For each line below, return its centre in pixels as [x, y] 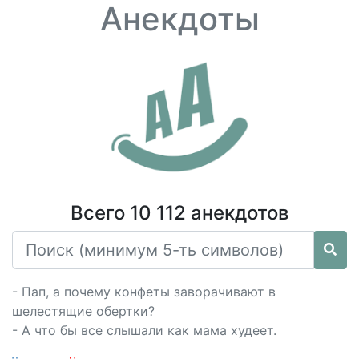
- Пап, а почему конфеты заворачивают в [144, 292]
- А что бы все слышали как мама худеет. [144, 330]
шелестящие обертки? [83, 311]
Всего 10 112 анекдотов [179, 213]
